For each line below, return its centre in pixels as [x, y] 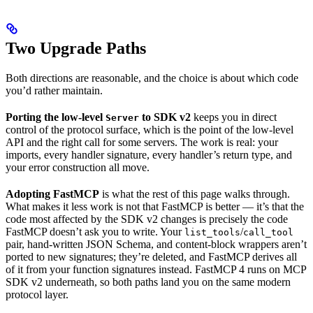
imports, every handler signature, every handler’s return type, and [149, 155]
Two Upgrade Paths [76, 49]
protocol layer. [37, 295]
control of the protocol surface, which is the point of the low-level [150, 130]
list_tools [212, 233]
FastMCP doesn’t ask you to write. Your [95, 232]
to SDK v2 [165, 117]
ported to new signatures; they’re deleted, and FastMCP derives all [151, 257]
